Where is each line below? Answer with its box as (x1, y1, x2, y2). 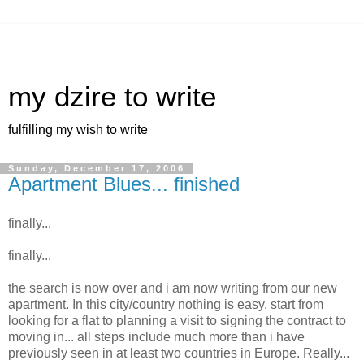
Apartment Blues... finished (8, 173, 240, 195)
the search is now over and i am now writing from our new (8, 280, 337, 295)
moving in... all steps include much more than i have (8, 329, 305, 344)
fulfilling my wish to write (8, 123, 148, 136)
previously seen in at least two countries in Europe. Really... (8, 345, 349, 360)
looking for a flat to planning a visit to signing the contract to (8, 313, 346, 327)
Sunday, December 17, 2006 (8, 163, 185, 173)
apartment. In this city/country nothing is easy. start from (8, 297, 323, 311)
